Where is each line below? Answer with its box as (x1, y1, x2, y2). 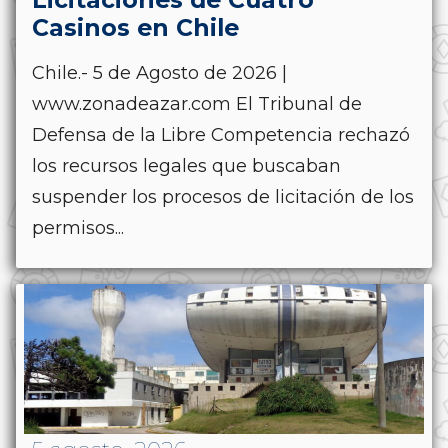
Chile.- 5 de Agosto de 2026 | (32, 61, 287, 84)
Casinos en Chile (32, 12, 239, 42)
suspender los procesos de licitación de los (32, 185, 414, 208)
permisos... (32, 216, 124, 239)
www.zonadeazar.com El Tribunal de (32, 92, 362, 115)
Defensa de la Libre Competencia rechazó (32, 123, 410, 146)
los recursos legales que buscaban (32, 154, 341, 177)
